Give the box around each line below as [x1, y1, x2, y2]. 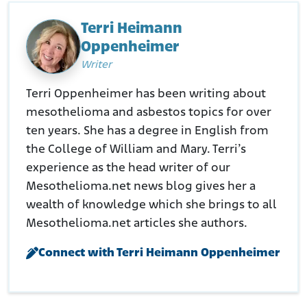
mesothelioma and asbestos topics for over [26, 106, 271, 120]
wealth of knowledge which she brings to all [26, 199, 277, 212]
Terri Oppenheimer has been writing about [26, 88, 266, 101]
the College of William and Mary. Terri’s [26, 143, 246, 157]
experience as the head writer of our [26, 162, 230, 175]
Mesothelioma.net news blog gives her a [26, 180, 256, 194]
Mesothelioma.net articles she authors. [26, 217, 247, 231]
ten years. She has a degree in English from [26, 125, 269, 138]
